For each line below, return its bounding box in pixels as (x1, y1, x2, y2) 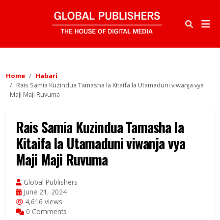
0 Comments (24, 207, 67, 217)
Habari (35, 71, 57, 81)
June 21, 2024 (22, 187, 67, 197)
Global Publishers (22, 177, 78, 187)
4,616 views (23, 197, 62, 207)
